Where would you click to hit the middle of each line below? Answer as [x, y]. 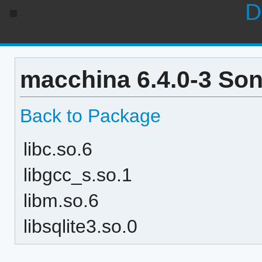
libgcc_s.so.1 [78, 175]
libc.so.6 [58, 149]
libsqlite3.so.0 [81, 226]
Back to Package [90, 116]
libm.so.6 [61, 200]
